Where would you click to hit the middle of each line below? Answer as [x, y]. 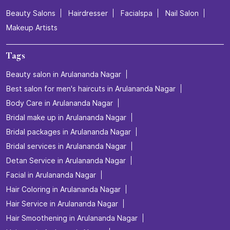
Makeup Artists [32, 28]
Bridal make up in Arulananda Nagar [66, 118]
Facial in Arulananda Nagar [51, 175]
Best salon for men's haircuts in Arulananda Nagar [91, 89]
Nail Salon [182, 13]
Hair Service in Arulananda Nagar [62, 204]
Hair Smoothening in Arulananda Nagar [72, 218]
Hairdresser [88, 13]
